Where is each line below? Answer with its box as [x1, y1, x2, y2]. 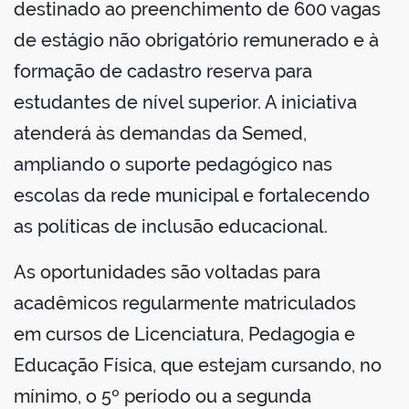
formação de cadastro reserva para [14, 60, 312, 83]
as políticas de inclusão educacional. [14, 215, 328, 238]
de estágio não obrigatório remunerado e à [14, 29, 379, 52]
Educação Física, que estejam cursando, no [14, 354, 382, 377]
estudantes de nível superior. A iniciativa [14, 91, 357, 114]
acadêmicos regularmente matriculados [14, 292, 356, 315]
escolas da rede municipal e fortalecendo [14, 184, 370, 207]
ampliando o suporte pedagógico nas [14, 153, 332, 176]
